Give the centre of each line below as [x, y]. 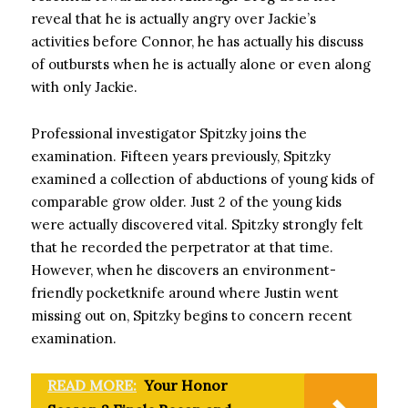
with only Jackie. [84, 87]
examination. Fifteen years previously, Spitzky [181, 156]
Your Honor [186, 385]
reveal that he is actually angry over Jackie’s [173, 19]
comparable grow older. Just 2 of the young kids [186, 202]
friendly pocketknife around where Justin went [185, 293]
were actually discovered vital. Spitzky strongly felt [197, 224]
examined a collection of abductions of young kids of [203, 179]
